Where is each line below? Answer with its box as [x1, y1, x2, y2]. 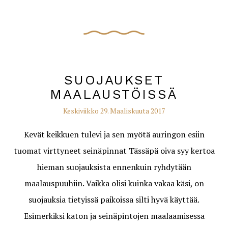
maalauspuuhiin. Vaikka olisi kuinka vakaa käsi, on [24, 178, 204, 189]
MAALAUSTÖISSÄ [50, 87, 178, 102]
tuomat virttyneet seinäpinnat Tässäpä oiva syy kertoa [13, 145, 215, 156]
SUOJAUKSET [64, 72, 164, 88]
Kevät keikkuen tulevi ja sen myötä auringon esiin [23, 129, 205, 140]
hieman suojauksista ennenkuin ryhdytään [37, 161, 191, 173]
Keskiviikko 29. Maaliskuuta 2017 [63, 106, 165, 116]
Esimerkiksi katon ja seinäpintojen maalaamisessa [23, 210, 205, 221]
